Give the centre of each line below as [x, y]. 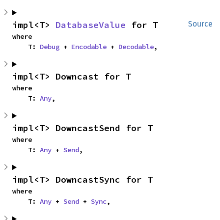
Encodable [89, 47]
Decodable [136, 47]
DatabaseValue [91, 25]
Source [200, 24]
